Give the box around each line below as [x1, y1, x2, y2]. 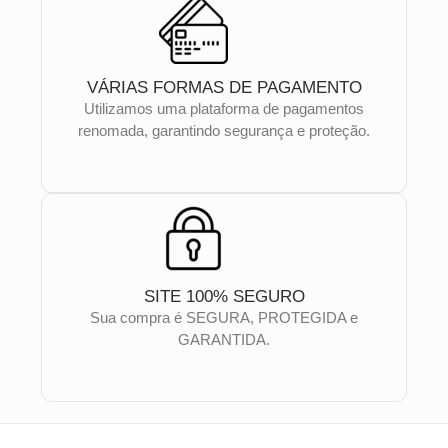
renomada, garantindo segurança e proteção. [78, 122, 370, 140]
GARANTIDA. [178, 331, 270, 349]
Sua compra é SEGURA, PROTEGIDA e [90, 309, 358, 327]
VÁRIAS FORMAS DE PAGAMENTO [86, 78, 362, 98]
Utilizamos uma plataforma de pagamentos [84, 100, 364, 118]
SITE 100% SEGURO [143, 287, 305, 307]
